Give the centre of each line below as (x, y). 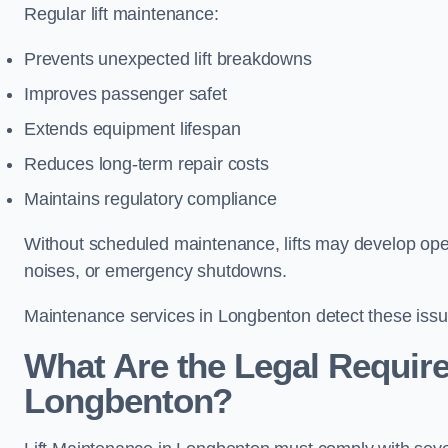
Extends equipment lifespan (132, 129)
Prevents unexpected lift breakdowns (168, 59)
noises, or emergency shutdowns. (158, 271)
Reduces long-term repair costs (146, 164)
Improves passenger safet (125, 94)
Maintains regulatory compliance (150, 199)
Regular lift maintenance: (121, 14)
